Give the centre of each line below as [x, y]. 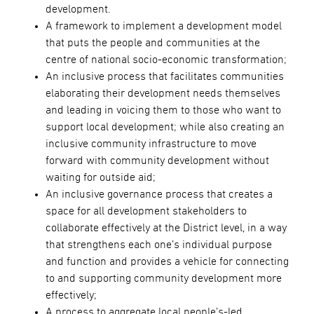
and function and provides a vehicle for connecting [167, 261]
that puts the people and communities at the [152, 42]
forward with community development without [157, 160]
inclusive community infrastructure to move [151, 143]
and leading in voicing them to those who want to [163, 110]
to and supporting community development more [163, 278]
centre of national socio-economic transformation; [166, 59]
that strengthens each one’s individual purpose [158, 244]
